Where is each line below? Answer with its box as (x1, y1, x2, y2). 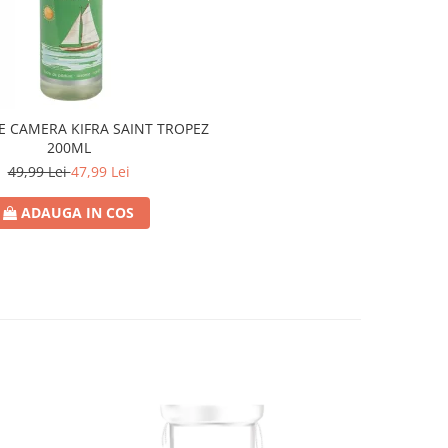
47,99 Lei (70, 162, 130, 182)
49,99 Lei (7, 162, 71, 182)
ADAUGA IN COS (21, 203, 134, 223)
